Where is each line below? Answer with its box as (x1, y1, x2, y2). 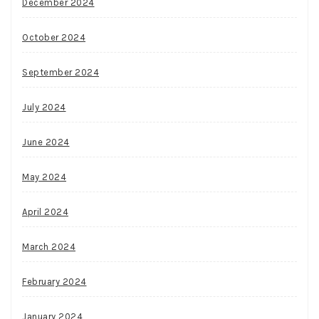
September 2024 (22, 67, 99, 78)
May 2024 (22, 172, 66, 183)
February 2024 (22, 276, 87, 288)
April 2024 (22, 206, 68, 218)
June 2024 (22, 137, 70, 148)
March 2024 (22, 241, 75, 253)
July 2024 (22, 102, 66, 113)
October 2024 (22, 32, 85, 43)
